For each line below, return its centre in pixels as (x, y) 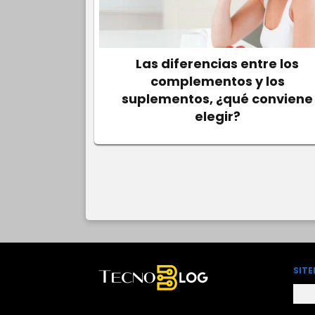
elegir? (217, 116)
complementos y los (217, 81)
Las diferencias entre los (218, 64)
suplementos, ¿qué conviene (218, 99)
